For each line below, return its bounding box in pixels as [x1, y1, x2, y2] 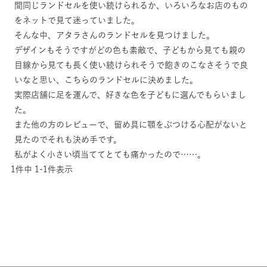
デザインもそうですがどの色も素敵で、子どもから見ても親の [14, 46, 246, 54]
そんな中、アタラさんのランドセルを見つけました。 [14, 31, 215, 39]
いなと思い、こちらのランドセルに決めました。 [14, 76, 198, 84]
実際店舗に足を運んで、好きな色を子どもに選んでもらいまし [14, 91, 246, 99]
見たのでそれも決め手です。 [14, 135, 122, 144]
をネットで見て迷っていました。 [14, 16, 139, 24]
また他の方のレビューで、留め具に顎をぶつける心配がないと [14, 120, 247, 129]
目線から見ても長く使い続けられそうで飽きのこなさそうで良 [14, 61, 248, 69]
